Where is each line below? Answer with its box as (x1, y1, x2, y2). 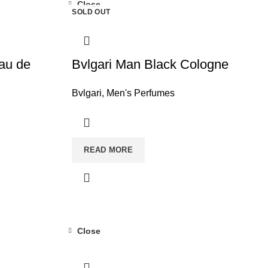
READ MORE (84, 145, 133, 154)
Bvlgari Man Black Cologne (72, 57, 229, 72)
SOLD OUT (72, 8, 111, 16)
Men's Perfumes (106, 88, 175, 98)
